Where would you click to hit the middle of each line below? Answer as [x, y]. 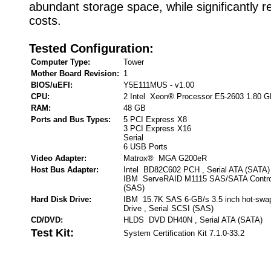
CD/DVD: [47, 220]
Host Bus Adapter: [65, 170]
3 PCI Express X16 [157, 129]
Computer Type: [60, 62]
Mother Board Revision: [75, 73]
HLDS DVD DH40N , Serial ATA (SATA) [193, 220]
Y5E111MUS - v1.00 [159, 85]
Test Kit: [52, 233]
